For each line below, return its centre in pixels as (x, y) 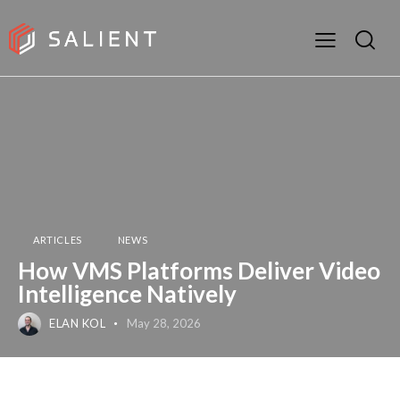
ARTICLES (58, 240)
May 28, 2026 (163, 324)
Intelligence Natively (127, 294)
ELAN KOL (78, 324)
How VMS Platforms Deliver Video (199, 271)
